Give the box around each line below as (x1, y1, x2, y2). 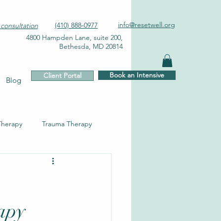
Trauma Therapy (42, 119, 92, 128)
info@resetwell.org (118, 20, 175, 29)
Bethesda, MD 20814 (59, 42, 123, 51)
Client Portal (43, 71, 81, 80)
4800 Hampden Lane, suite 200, (26, 33, 123, 42)
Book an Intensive (110, 71, 164, 80)
